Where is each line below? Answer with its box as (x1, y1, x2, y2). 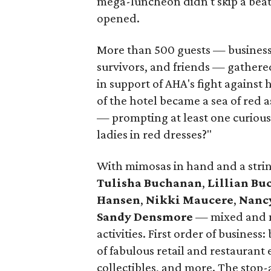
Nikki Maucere (146, 192, 234, 207)
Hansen (97, 192, 141, 207)
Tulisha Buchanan (97, 175, 203, 190)
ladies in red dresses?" (97, 127, 212, 142)
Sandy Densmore (97, 209, 194, 224)
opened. (97, 11, 140, 25)
